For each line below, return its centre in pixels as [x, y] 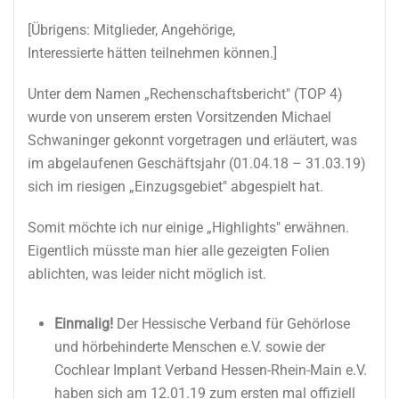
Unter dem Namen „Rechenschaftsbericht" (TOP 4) [185, 94]
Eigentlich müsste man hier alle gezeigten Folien [179, 250]
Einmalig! [84, 323]
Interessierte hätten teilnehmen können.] [152, 53]
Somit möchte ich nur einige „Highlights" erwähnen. [188, 227]
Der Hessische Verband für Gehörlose [232, 323]
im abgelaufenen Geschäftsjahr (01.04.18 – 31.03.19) [197, 163]
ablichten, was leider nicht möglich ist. [147, 273]
